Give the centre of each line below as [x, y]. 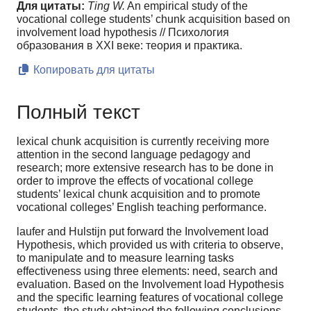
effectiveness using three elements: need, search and [147, 271]
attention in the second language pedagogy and [134, 154]
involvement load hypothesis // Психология [123, 33]
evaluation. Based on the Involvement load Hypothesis [150, 284]
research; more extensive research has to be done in [145, 167]
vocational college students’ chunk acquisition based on [153, 19]
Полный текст [78, 112]
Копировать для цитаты [93, 70]
